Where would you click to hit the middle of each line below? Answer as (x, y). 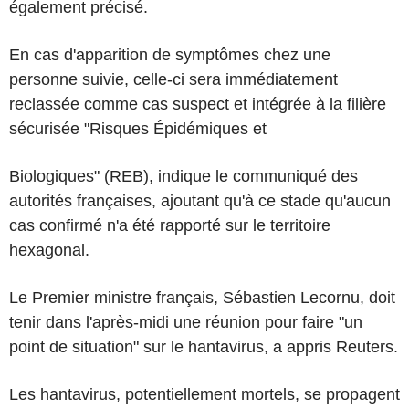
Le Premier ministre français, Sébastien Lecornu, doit (202, 297)
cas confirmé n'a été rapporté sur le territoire (170, 225)
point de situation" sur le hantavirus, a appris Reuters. (204, 346)
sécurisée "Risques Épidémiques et (138, 128)
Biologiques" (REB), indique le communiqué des (184, 176)
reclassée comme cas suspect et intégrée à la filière (198, 104)
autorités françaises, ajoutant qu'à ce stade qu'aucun (200, 200)
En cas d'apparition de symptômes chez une (170, 54)
